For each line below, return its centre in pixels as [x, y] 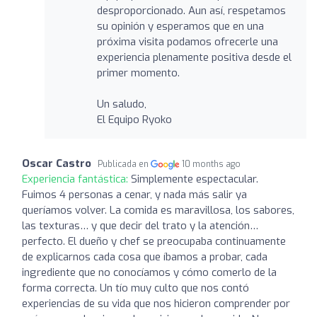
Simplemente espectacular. [195, 179]
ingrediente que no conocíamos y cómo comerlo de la [149, 272]
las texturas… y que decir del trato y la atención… [140, 225]
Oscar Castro [57, 163]
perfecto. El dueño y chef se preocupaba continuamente [154, 241]
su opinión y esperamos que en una [180, 26]
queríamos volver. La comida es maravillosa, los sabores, [158, 210]
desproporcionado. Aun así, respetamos [191, 10]
